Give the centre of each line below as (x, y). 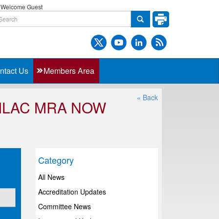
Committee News (65, 206)
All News (52, 177)
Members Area (69, 71)
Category (56, 160)
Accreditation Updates (72, 192)
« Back (147, 97)
